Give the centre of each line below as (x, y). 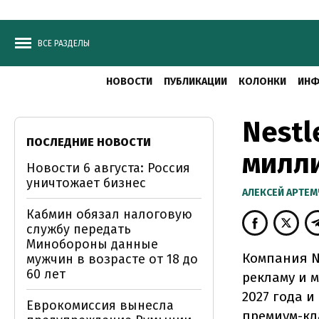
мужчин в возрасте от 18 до (112, 259)
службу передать (79, 229)
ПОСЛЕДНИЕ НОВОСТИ (89, 142)
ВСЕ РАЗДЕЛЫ (64, 43)
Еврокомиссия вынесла (100, 305)
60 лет (46, 274)
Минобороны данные (92, 244)
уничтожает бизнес (86, 183)
